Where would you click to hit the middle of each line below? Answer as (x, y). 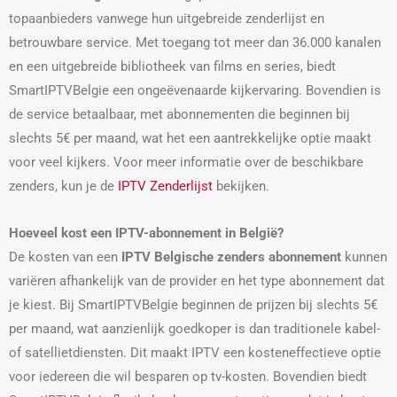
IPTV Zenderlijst (165, 187)
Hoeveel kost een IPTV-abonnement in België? (146, 233)
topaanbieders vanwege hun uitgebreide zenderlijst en (167, 19)
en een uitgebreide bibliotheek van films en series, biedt (172, 67)
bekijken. (241, 187)
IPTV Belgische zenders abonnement (231, 257)
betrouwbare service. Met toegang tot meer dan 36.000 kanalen (195, 43)
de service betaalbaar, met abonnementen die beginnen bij (179, 115)
